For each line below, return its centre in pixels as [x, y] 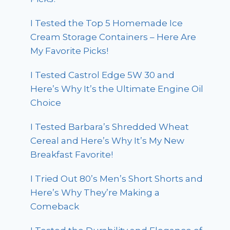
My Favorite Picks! [70, 51]
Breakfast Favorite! [72, 155]
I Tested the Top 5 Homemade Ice [107, 23]
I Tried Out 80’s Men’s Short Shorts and [117, 179]
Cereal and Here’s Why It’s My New [108, 141]
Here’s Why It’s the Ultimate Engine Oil [117, 89]
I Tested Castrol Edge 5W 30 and [103, 75]
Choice [46, 103]
